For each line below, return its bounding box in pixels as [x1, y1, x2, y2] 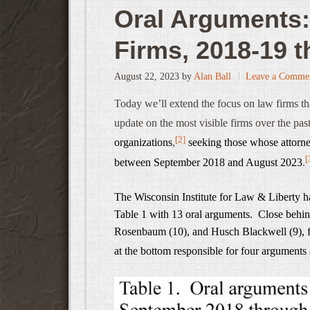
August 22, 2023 [114, 71, 179, 82]
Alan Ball [194, 71, 231, 82]
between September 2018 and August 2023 [114, 156, 302, 168]
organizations [114, 136, 172, 149]
